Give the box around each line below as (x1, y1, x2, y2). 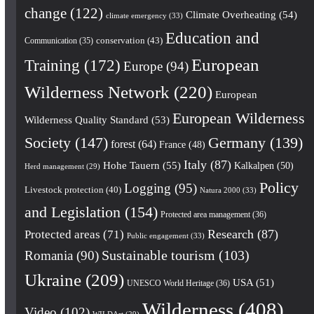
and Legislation (24, 203, 121, 221)
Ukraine (24, 270, 81, 289)
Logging (123, 180, 171, 196)
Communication (24, 35, 77, 46)
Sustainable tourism (101, 247, 215, 263)
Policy (259, 178, 299, 196)
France (158, 138, 186, 150)
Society (24, 133, 71, 151)
